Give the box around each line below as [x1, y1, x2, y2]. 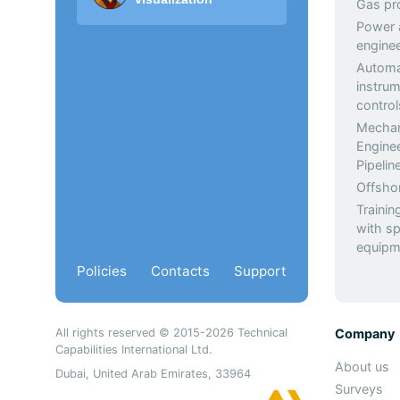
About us [334, 359, 389, 374]
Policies [77, 262, 127, 279]
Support [233, 262, 287, 279]
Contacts [150, 262, 210, 279]
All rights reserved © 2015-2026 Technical [55, 326, 287, 339]
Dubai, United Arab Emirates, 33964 [55, 367, 251, 380]
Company [334, 326, 395, 341]
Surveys [334, 381, 383, 396]
